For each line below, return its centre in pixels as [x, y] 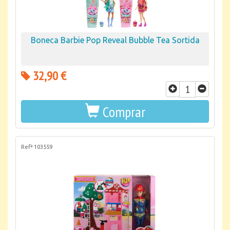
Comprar [124, 112]
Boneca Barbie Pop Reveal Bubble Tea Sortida [115, 40]
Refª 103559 [37, 147]
